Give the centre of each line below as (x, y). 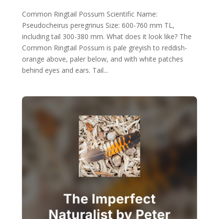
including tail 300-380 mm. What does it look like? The (107, 36)
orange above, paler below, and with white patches (102, 59)
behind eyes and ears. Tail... (65, 70)
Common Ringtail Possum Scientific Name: (89, 14)
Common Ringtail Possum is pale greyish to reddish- (104, 47)
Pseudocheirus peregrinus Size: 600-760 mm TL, (98, 25)
